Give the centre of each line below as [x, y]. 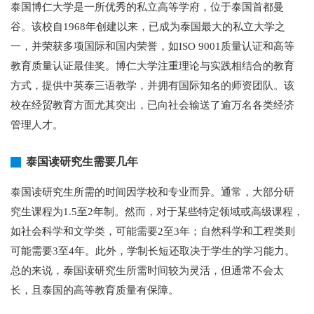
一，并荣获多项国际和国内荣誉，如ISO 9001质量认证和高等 [152, 46]
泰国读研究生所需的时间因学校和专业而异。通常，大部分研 [152, 192]
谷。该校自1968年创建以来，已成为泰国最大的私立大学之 [148, 27]
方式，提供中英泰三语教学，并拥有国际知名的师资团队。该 [152, 86]
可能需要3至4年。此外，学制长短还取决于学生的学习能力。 [153, 251]
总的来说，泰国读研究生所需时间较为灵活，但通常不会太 [147, 271]
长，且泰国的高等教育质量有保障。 [95, 290]
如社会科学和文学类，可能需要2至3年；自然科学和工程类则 [153, 231]
